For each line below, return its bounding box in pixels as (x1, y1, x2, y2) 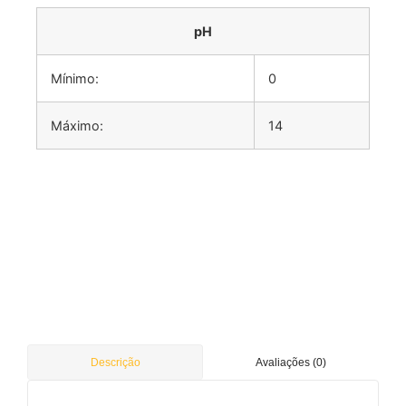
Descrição (90, 356, 140, 370)
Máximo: (51, 118, 103, 134)
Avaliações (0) (256, 356, 326, 370)
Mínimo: (51, 71, 99, 87)
